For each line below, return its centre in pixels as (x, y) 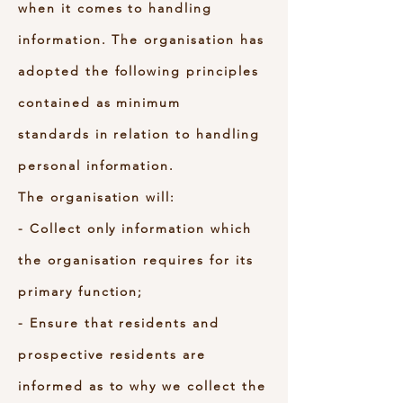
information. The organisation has (141, 40)
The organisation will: (97, 197)
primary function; (81, 291)
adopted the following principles (139, 71)
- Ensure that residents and (119, 323)
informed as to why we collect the (142, 386)
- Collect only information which (135, 228)
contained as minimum (100, 103)
